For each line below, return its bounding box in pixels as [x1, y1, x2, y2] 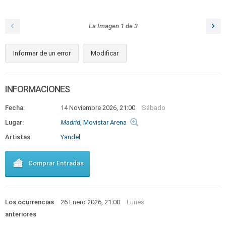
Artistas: [5, 133, 32, 141]
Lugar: [5, 119, 24, 126]
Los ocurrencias [5, 198, 54, 206]
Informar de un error [13, 49, 71, 57]
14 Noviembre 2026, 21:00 [61, 104, 137, 111]
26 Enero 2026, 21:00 [61, 198, 122, 206]
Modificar [91, 49, 119, 57]
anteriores [5, 210, 36, 218]
